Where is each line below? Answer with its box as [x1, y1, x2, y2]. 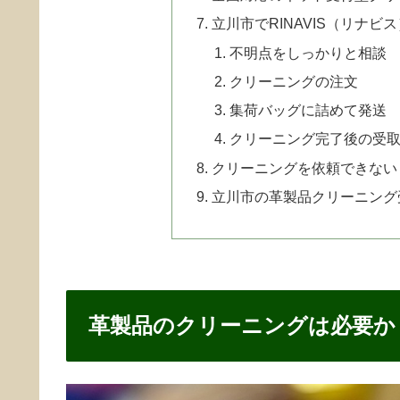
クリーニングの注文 [229, 72, 358, 89]
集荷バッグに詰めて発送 [229, 102, 387, 119]
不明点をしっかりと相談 [229, 44, 387, 61]
